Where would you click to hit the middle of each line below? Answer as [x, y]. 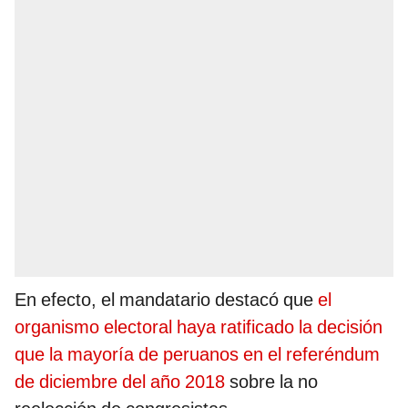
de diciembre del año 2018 [122, 382]
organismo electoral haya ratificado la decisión [199, 327]
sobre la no [274, 382]
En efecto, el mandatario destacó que [166, 300]
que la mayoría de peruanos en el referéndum [197, 355]
